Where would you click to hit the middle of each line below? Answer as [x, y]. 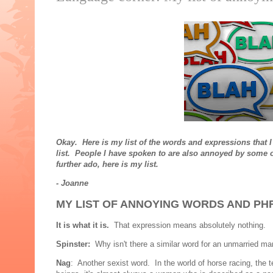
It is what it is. [83, 225]
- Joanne [72, 183]
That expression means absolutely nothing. [187, 225]
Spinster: [73, 244]
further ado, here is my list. [107, 165]
